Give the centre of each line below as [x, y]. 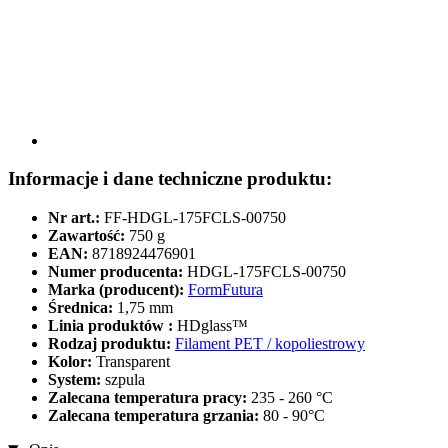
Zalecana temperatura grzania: [155, 416]
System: [76, 380]
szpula [125, 380]
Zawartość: [86, 236]
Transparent [133, 362]
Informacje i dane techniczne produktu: [170, 179]
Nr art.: [74, 218]
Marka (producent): [116, 290]
